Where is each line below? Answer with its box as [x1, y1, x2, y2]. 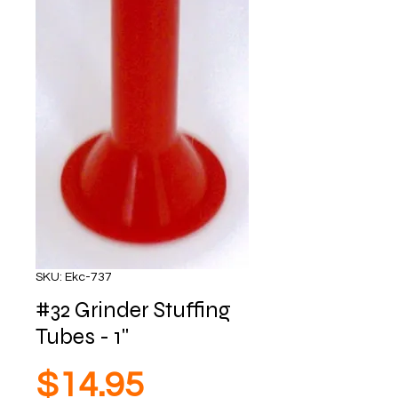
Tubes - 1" [36, 323, 129, 350]
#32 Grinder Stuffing [36, 297, 231, 323]
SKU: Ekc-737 [36, 271, 112, 283]
